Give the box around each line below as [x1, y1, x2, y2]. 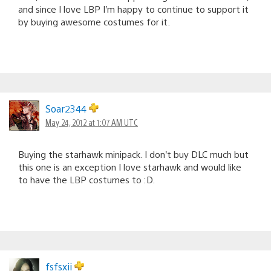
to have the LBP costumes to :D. [18, 173, 155, 185]
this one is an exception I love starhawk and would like [18, 160, 241, 172]
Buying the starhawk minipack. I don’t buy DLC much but [18, 148, 249, 160]
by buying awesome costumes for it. [18, 15, 170, 27]
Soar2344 [45, 102, 89, 115]
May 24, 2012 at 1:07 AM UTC [45, 116, 138, 128]
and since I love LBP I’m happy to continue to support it [18, 2, 249, 15]
